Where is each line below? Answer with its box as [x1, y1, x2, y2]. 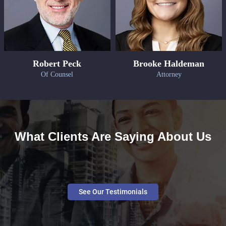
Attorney [156, 70, 182, 78]
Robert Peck [33, 58, 82, 69]
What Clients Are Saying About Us [15, 130, 211, 144]
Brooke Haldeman [133, 58, 205, 69]
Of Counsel [41, 70, 74, 78]
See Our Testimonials [79, 188, 147, 196]
